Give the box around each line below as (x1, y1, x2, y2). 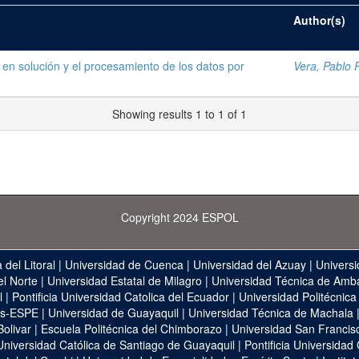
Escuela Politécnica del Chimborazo (40, 321, 222, 337)
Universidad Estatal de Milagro (46, 272, 202, 288)
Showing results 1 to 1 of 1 (112, 106, 247, 122)
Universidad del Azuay (193, 256, 306, 272)
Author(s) (293, 12, 345, 28)
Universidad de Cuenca (65, 256, 184, 272)
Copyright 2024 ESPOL (120, 209, 239, 225)
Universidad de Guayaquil (48, 305, 179, 321)
